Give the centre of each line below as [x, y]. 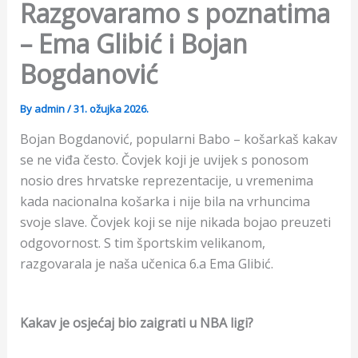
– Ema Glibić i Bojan [133, 44]
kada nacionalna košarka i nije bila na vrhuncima [165, 202]
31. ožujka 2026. [111, 109]
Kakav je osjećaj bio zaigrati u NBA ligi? [136, 322]
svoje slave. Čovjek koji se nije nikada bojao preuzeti [175, 223]
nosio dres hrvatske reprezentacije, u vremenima [166, 181]
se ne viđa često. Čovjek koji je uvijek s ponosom [164, 160]
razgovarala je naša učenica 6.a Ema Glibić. [146, 264]
